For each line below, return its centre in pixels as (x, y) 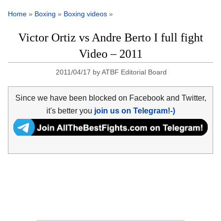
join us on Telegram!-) (134, 110)
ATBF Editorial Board (134, 72)
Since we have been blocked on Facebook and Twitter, (110, 98)
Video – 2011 (110, 54)
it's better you (70, 110)
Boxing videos (85, 14)
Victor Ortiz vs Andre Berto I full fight (110, 38)
